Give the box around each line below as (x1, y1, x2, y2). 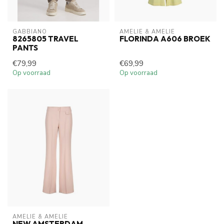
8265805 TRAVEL (12, 34, 78, 43)
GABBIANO (12, 28, 47, 35)
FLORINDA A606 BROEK (119, 34, 210, 43)
